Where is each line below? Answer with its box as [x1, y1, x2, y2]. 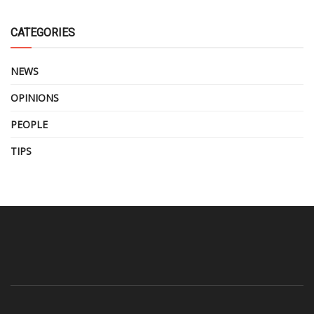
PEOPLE [11, 117, 48, 131]
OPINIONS [11, 90, 59, 104]
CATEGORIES [11, 25, 75, 39]
